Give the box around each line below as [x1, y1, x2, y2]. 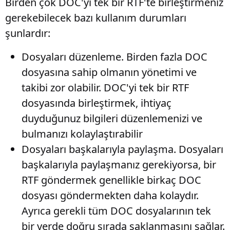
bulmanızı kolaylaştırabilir [22, 127, 143, 141]
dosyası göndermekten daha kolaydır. [22, 188, 199, 202]
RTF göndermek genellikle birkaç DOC [22, 173, 201, 187]
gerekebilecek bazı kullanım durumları [5, 11, 186, 25]
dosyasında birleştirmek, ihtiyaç [22, 96, 171, 110]
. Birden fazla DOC [121, 50, 207, 64]
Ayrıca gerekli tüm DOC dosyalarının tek [22, 204, 211, 218]
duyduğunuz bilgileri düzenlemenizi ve [22, 111, 202, 125]
